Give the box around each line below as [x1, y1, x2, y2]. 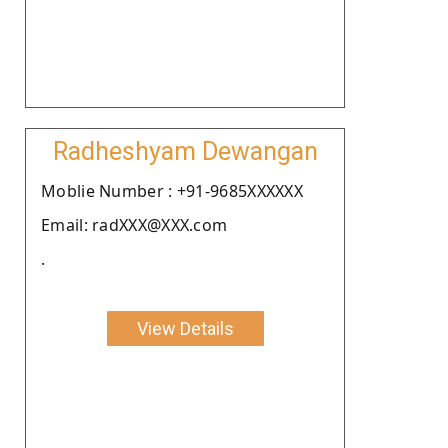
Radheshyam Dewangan [52, 136, 318, 166]
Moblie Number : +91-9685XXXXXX [41, 179, 303, 202]
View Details [136, 317, 234, 339]
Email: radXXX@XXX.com [41, 213, 228, 236]
